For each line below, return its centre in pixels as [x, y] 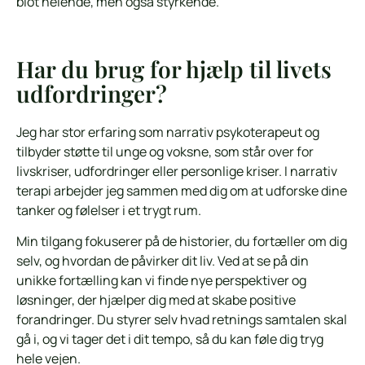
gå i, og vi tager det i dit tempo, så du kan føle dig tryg [170, 339]
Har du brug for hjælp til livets [174, 68]
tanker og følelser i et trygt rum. [109, 210]
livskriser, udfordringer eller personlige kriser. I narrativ [177, 171]
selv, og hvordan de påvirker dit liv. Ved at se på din [163, 261]
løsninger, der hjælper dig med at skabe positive [156, 300]
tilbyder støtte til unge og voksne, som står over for [165, 151]
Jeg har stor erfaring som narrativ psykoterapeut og [168, 132]
